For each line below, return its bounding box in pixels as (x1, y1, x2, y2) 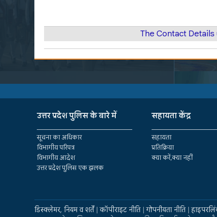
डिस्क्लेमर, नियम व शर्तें (34, 205, 94, 215)
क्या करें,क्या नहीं (152, 153, 193, 162)
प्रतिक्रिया (152, 143, 174, 152)
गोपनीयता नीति (146, 205, 186, 215)
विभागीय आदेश (37, 153, 75, 162)
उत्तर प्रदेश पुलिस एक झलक (37, 163, 104, 172)
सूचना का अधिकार (37, 133, 82, 141)
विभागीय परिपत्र (37, 143, 75, 152)
